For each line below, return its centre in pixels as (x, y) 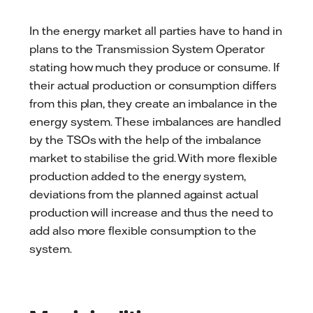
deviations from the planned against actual (144, 195)
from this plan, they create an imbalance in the (153, 104)
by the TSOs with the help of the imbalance (145, 140)
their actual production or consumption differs (153, 86)
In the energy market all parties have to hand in (156, 31)
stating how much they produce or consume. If (154, 67)
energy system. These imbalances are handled (155, 122)
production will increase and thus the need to (151, 213)
